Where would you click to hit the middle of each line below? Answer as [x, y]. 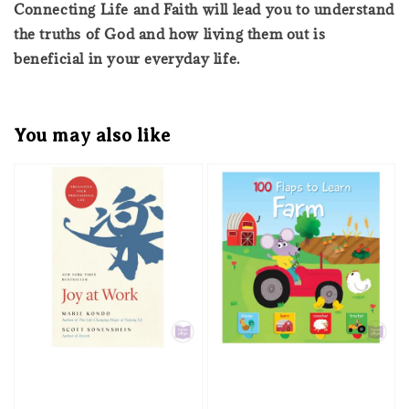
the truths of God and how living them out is [170, 33]
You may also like [92, 136]
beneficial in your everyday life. [127, 58]
